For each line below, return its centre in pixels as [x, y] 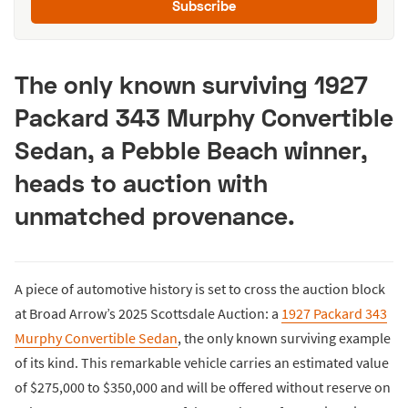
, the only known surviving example [284, 338]
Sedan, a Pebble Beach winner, [191, 150]
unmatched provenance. [155, 216]
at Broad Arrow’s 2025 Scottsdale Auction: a [148, 314]
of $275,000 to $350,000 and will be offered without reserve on [203, 388]
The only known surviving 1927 [191, 85]
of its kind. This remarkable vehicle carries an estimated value [202, 363]
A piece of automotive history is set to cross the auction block [200, 289]
